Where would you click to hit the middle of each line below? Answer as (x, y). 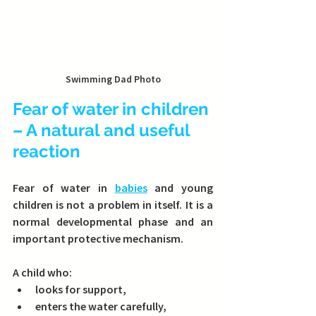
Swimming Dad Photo (113, 79)
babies (131, 188)
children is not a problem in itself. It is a (113, 205)
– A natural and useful (103, 130)
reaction (47, 152)
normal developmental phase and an (113, 222)
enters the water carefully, (101, 306)
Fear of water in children (113, 109)
